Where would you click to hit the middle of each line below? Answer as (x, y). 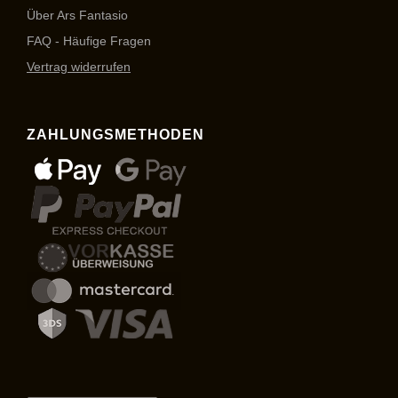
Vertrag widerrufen (79, 67)
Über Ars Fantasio (77, 16)
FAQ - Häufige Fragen (89, 41)
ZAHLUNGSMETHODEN (115, 135)
